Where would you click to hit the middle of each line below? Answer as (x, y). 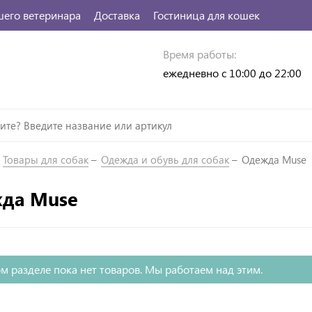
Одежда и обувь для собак (165, 159)
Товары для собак (46, 159)
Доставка (117, 15)
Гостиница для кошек (206, 15)
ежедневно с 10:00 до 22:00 (232, 73)
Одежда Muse (274, 159)
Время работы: (200, 54)
